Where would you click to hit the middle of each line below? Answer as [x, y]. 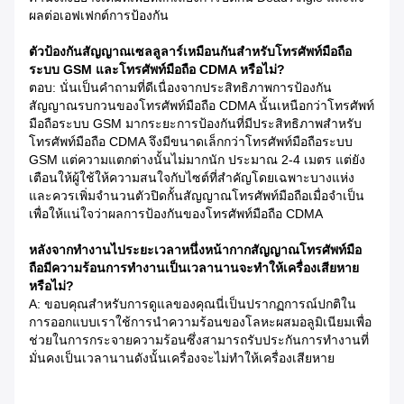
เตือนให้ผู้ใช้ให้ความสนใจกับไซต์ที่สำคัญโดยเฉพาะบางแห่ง [192, 177]
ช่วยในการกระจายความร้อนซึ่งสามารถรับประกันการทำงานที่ [199, 340]
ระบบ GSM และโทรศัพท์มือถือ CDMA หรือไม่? [157, 69]
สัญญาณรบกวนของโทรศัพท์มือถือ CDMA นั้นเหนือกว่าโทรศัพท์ [202, 105]
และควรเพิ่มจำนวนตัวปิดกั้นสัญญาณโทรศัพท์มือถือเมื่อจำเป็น [197, 195]
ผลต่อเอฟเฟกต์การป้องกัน [99, 15]
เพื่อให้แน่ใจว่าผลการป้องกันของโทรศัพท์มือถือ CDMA [176, 213]
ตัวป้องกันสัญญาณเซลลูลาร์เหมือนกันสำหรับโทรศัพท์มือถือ [190, 51]
